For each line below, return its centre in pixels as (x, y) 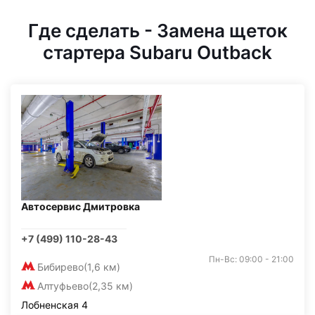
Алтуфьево (63, 286)
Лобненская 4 (54, 305)
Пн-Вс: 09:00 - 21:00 (251, 259)
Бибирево (60, 267)
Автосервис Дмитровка (81, 206)
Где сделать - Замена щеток (157, 31)
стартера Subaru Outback (157, 52)
